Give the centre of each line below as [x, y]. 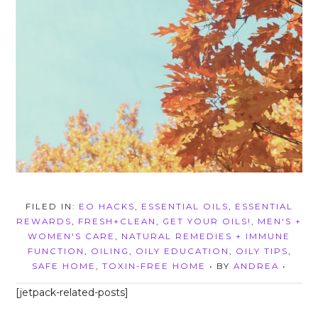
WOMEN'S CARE [71, 236]
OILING [110, 251]
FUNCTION [56, 251]
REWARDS [44, 221]
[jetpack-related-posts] [72, 292]
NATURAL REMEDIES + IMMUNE [206, 236]
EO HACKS [106, 206]
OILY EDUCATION [182, 251]
